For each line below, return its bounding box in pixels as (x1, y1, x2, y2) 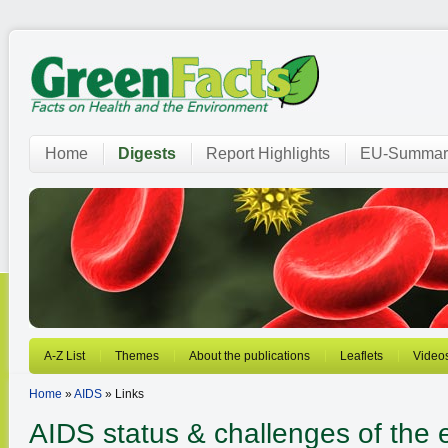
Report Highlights (206, 145, 330, 162)
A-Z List (44, 349, 85, 363)
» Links (102, 387, 144, 401)
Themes (115, 349, 159, 363)
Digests (118, 145, 176, 162)
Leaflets (340, 349, 383, 363)
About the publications (189, 349, 310, 363)
